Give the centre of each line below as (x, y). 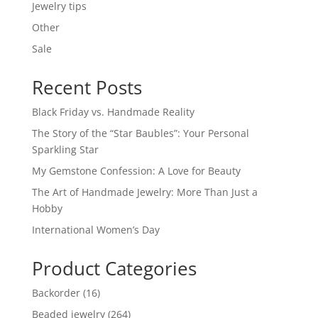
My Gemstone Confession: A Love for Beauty (136, 171)
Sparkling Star (65, 150)
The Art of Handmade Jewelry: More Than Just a (144, 192)
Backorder (56, 293)
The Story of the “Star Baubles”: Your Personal (140, 133)
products (117, 309)
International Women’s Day (95, 230)
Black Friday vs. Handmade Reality (113, 112)
